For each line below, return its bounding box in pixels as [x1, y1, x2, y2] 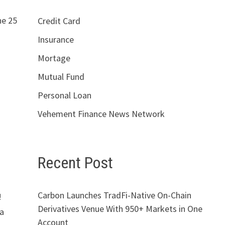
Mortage [37, 52, 70, 64]
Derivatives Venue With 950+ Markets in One [37, 202, 202, 214]
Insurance [37, 34, 74, 45]
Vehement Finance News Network [37, 108, 165, 120]
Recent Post [37, 153, 113, 172]
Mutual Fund [37, 71, 84, 82]
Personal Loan [37, 89, 91, 101]
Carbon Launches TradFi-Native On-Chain [37, 189, 191, 201]
